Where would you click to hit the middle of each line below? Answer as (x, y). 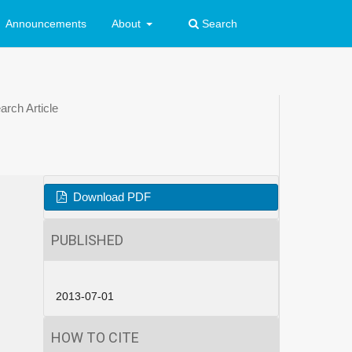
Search (218, 23)
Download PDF (110, 197)
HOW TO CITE (95, 337)
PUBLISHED (87, 240)
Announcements (46, 23)
